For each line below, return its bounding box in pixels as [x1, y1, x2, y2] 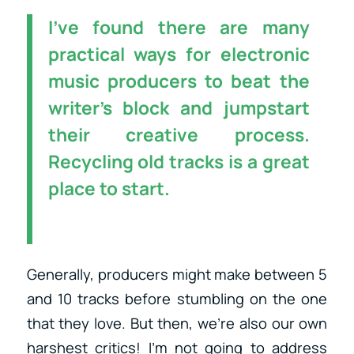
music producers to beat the [47, 68, 310, 93]
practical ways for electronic [47, 41, 310, 66]
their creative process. [47, 122, 310, 147]
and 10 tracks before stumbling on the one [26, 288, 328, 309]
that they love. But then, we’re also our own [26, 312, 328, 333]
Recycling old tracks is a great [47, 149, 310, 174]
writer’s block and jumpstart [47, 95, 310, 120]
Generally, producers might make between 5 [26, 263, 328, 284]
